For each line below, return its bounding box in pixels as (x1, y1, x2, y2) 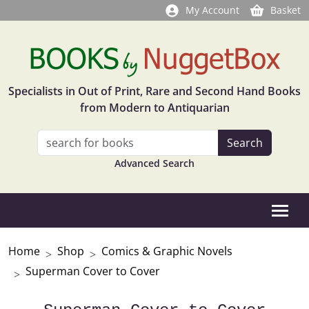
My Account (186, 3, 239, 17)
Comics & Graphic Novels (101, 243, 232, 259)
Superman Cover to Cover (26, 263, 160, 279)
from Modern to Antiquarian (79, 100, 230, 115)
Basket (270, 3, 301, 17)
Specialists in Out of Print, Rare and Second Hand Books (8, 83, 301, 99)
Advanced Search (114, 157, 195, 170)
